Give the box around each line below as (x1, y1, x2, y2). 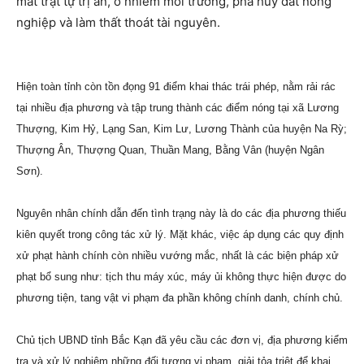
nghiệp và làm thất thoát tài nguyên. (16, 15, 220, 30)
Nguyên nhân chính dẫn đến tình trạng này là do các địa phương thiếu (16, 207, 346, 219)
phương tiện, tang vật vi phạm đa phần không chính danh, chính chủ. (16, 292, 346, 304)
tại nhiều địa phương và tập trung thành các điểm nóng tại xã (16, 102, 307, 114)
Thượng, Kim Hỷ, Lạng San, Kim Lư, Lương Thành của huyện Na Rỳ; (16, 123, 347, 135)
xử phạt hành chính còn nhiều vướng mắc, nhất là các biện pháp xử (16, 249, 339, 262)
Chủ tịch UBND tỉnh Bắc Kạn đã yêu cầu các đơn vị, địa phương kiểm (16, 334, 348, 346)
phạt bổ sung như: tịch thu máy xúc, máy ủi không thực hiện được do (16, 271, 346, 283)
